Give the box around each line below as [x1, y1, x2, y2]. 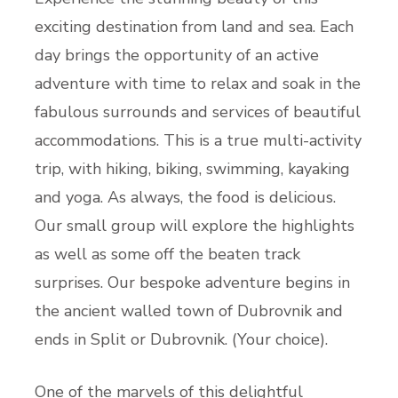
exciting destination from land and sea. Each [35, 15, 354, 37]
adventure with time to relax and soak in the [35, 72, 361, 94]
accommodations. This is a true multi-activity [35, 129, 362, 151]
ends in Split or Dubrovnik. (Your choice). [35, 328, 328, 350]
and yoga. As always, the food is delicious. [35, 186, 336, 208]
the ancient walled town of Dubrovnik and [35, 299, 343, 322]
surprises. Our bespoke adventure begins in [35, 271, 350, 293]
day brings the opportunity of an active [35, 44, 319, 66]
